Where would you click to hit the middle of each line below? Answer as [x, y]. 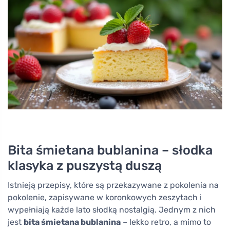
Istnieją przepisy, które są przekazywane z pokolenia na [113, 185]
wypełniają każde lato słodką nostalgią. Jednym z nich [112, 209]
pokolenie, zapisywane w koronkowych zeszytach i [105, 197]
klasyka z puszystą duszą [85, 165]
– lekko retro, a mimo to [166, 222]
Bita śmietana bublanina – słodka [110, 150]
